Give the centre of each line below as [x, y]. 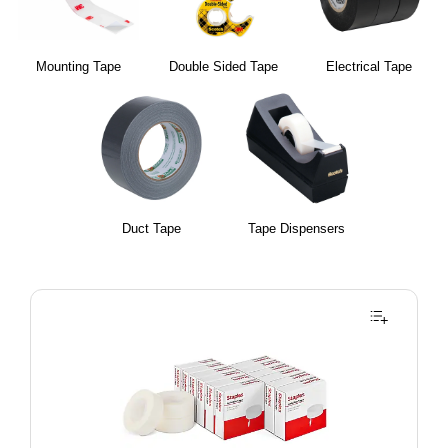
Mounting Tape [79, 67]
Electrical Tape [369, 67]
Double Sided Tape [224, 67]
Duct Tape [151, 228]
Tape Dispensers [297, 228]
